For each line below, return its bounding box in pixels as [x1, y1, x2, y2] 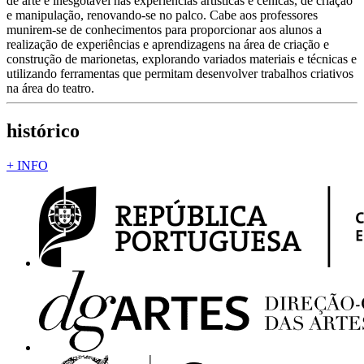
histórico [6, 119, 80, 141]
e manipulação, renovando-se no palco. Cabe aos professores [6, 7, 318, 22]
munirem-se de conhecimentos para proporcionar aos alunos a [6, 22, 322, 37]
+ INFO [6, 158, 48, 172]
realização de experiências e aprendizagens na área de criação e [6, 37, 329, 51]
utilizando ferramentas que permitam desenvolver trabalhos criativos [6, 66, 353, 80]
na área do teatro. [6, 80, 94, 95]
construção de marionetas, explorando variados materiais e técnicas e [6, 51, 357, 66]
